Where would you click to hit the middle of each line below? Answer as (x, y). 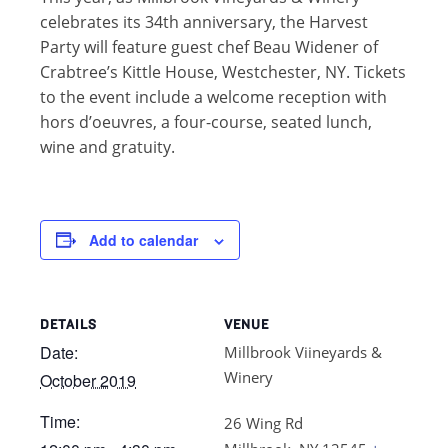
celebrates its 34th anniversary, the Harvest (204, 21)
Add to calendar (143, 239)
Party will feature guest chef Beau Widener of (209, 46)
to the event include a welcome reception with (213, 96)
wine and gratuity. (107, 146)
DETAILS (68, 323)
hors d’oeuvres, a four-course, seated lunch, (206, 121)
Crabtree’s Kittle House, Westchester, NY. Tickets (223, 71)
